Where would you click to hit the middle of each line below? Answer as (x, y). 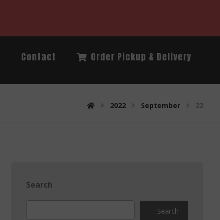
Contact (39, 57)
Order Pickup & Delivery (141, 57)
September (161, 105)
